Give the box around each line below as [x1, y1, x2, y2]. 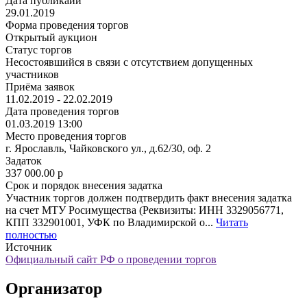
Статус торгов [5, 43, 72, 56]
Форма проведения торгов [5, 19, 129, 31]
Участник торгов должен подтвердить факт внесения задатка [5, 191, 292, 204]
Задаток [5, 154, 42, 167]
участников [5, 68, 59, 80]
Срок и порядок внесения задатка [5, 179, 162, 191]
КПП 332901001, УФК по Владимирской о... [5, 216, 213, 228]
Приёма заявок [5, 80, 75, 93]
